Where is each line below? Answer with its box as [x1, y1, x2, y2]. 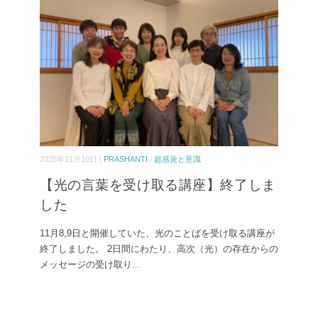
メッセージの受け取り [40, 259, 132, 270]
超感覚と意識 [154, 155, 201, 164]
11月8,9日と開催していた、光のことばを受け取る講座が [40, 228, 275, 239]
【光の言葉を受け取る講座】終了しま [40, 177, 276, 193]
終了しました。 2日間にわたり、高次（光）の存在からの [40, 243, 278, 255]
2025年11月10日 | [40, 155, 104, 164]
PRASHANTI [104, 155, 148, 164]
